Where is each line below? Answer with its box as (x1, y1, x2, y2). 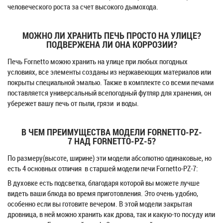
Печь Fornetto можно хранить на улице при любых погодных (7, 56, 188, 66)
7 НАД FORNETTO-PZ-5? (67, 135, 156, 147)
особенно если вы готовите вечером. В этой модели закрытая (7, 199, 192, 209)
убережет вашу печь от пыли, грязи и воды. (7, 98, 139, 108)
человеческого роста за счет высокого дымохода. (7, 1, 158, 11)
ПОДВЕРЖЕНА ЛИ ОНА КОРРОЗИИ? (46, 38, 177, 50)
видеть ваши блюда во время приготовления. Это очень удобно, (7, 188, 198, 198)
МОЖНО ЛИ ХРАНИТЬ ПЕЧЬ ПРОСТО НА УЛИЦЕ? (22, 29, 201, 41)
